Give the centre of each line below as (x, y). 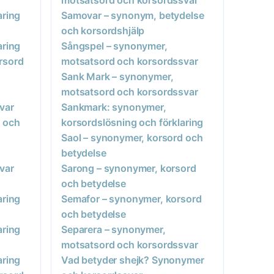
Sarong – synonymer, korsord (129, 168)
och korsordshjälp (103, 30)
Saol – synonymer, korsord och (132, 137)
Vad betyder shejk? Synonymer (133, 260)
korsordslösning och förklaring (132, 122)
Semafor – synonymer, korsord (131, 198)
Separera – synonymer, (113, 229)
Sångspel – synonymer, (114, 46)
